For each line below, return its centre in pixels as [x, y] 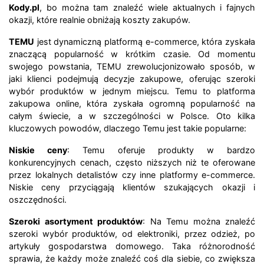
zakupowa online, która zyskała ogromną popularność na [132, 104]
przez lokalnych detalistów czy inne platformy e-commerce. [132, 175]
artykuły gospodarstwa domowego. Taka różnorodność [132, 246]
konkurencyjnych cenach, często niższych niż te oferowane [132, 163]
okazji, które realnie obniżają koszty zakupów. [100, 20]
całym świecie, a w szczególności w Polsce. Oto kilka [132, 116]
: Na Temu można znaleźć [199, 222]
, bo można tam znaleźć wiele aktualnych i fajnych [147, 8]
